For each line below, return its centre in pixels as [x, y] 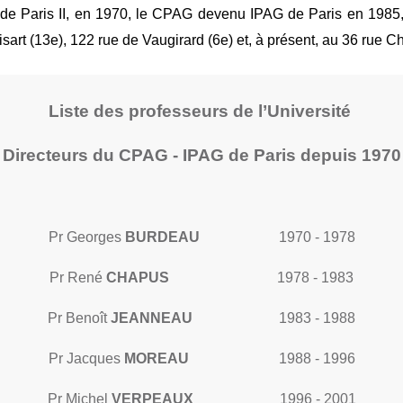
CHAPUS [138, 278]
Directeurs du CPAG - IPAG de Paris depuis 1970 [201, 155]
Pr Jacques [86, 358]
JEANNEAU [152, 318]
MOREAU [170, 358]
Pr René [78, 278]
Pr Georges [86, 237]
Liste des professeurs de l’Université [201, 111]
